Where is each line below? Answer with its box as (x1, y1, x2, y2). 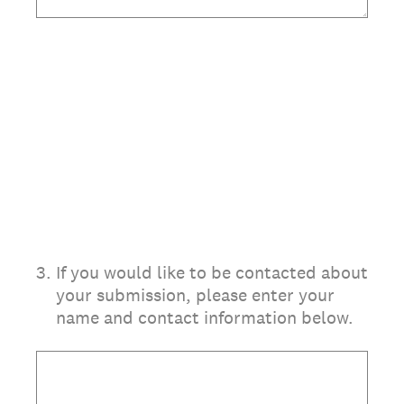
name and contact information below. (56, 306, 353, 329)
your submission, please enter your (56, 283, 335, 307)
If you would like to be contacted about (56, 261, 368, 284)
